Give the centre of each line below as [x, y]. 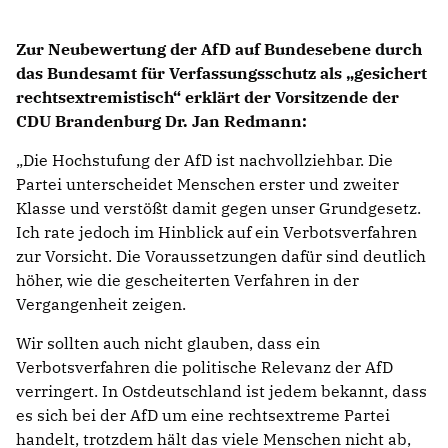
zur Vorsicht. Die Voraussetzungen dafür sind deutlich [221, 256]
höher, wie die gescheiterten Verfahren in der [187, 280]
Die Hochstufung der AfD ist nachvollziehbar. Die [204, 160]
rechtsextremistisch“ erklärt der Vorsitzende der [207, 97]
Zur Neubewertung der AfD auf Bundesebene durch [219, 49]
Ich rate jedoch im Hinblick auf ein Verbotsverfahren [216, 232]
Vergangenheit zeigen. [101, 304]
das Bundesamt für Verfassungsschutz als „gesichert [221, 73]
